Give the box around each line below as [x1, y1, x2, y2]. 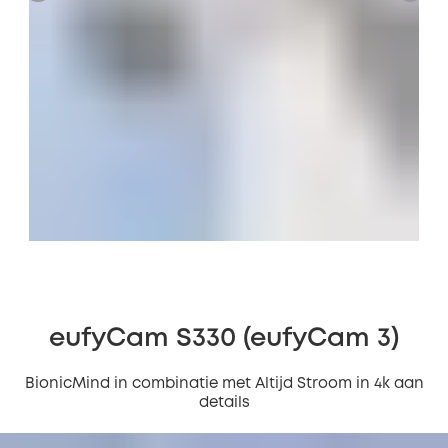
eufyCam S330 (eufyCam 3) [49, 327, 399, 351]
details [198, 396, 250, 410]
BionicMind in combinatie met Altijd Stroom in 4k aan [24, 377, 424, 391]
